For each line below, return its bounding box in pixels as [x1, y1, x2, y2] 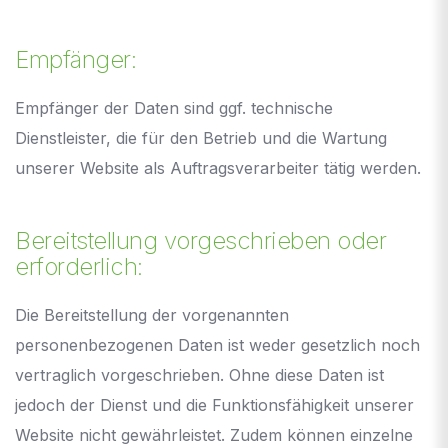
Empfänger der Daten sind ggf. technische [15, 97, 333, 118]
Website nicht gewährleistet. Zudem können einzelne [15, 424, 413, 445]
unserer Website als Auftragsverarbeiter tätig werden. [15, 157, 421, 178]
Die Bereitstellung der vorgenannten [15, 304, 289, 325]
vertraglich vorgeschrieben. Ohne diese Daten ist [15, 364, 384, 385]
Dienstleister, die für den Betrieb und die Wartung [15, 127, 387, 148]
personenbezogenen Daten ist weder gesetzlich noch [15, 334, 420, 355]
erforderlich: [15, 251, 143, 281]
